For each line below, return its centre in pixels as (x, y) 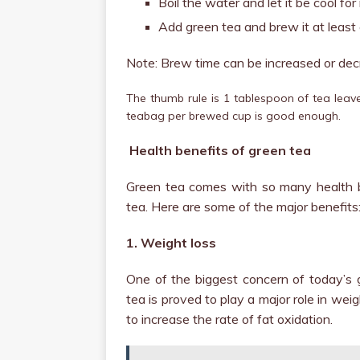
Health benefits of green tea (220, 150)
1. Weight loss (171, 243)
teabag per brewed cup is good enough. (233, 116)
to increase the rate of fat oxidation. (229, 319)
